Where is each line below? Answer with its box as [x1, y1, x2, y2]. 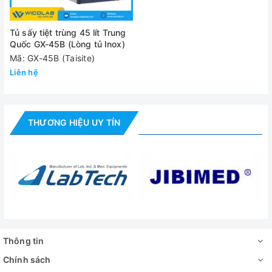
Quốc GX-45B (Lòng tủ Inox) [10, 39, 125, 49]
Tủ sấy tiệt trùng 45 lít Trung [10, 27, 126, 38]
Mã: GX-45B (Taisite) [10, 53, 95, 63]
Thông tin [3, 236, 44, 246]
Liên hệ [10, 67, 38, 77]
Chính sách [3, 254, 51, 265]
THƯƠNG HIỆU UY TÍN [28, 117, 121, 127]
